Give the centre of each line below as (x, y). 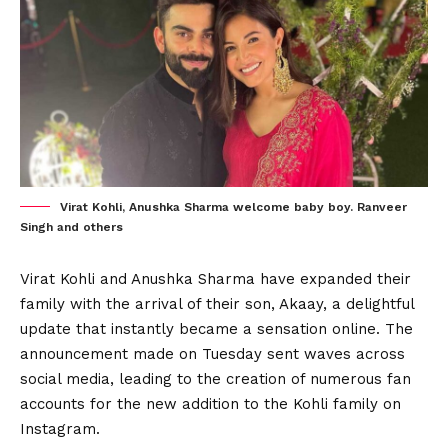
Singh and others (71, 227)
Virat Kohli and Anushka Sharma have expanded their (215, 279)
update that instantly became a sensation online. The (216, 329)
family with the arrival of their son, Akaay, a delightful (217, 304)
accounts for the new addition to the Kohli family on (210, 404)
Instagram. (60, 429)
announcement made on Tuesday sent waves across (212, 354)
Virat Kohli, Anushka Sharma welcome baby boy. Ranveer (233, 207)
